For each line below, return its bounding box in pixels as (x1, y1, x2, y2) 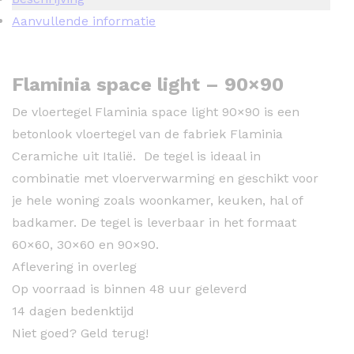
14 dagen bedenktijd (12, 303, 134, 318)
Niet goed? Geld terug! (12, 325, 149, 341)
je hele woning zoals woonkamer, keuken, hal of (12, 192, 303, 208)
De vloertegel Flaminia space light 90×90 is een (12, 104, 299, 119)
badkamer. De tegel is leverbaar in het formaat (12, 214, 296, 230)
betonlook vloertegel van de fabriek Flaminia (12, 126, 283, 141)
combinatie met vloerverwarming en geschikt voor (12, 170, 318, 186)
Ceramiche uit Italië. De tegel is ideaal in (12, 148, 261, 164)
